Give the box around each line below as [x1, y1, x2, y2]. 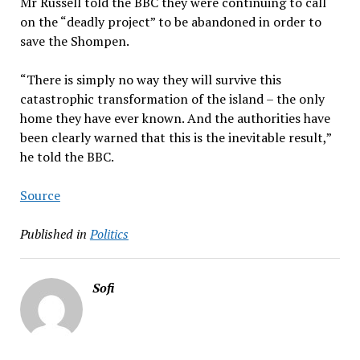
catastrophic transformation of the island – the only [19, 90, 325, 108]
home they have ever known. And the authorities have [19, 109, 330, 128]
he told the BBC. [19, 148, 114, 166]
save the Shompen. [19, 32, 129, 51]
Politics [89, 225, 129, 243]
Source [19, 186, 60, 205]
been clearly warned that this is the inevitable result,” [19, 129, 331, 147]
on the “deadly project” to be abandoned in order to [19, 13, 321, 31]
